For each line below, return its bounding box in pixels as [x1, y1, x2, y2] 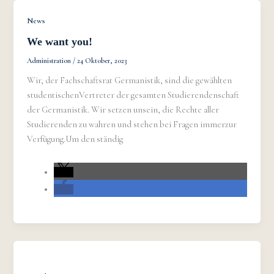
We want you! [27, 35, 93, 48]
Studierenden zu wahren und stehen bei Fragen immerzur [27, 119, 237, 130]
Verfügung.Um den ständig [27, 134, 124, 145]
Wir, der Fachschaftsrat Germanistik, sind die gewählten [27, 75, 232, 86]
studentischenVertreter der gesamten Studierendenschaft [27, 90, 240, 101]
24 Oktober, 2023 [77, 56, 127, 65]
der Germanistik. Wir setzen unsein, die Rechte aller [27, 105, 220, 116]
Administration [27, 56, 73, 65]
